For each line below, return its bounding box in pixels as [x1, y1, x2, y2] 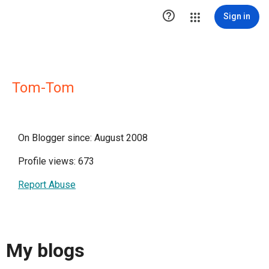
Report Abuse [18, 179, 76, 190]
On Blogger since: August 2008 [18, 132, 148, 144]
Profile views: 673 [18, 156, 94, 167]
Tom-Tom [12, 79, 74, 96]
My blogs [6, 239, 85, 262]
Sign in [223, 11, 250, 21]
